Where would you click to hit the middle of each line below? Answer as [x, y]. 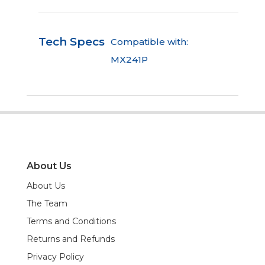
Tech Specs [71, 41]
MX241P [129, 59]
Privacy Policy [55, 256]
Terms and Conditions [71, 221]
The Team [47, 203]
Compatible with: [149, 41]
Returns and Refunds [70, 239]
